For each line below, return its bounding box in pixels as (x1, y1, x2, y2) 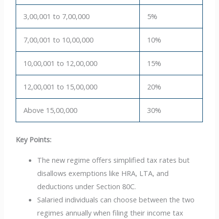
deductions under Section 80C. (37, 181, 136, 191)
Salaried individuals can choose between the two (37, 194, 195, 204)
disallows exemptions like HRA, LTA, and (37, 168, 169, 178)
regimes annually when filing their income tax (37, 207, 184, 218)
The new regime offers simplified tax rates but (37, 154, 190, 165)
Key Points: (16, 134, 52, 145)
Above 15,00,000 (23, 105, 78, 115)
